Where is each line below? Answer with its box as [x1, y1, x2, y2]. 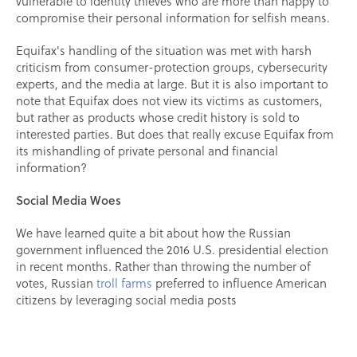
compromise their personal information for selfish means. [16, 9, 330, 26]
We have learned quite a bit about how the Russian [16, 224, 291, 241]
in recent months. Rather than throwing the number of [16, 257, 311, 275]
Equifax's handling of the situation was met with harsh [16, 41, 312, 59]
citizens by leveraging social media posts [16, 291, 237, 308]
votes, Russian [16, 274, 96, 292]
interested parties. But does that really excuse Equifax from [16, 125, 334, 143]
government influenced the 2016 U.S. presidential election [16, 241, 328, 258]
